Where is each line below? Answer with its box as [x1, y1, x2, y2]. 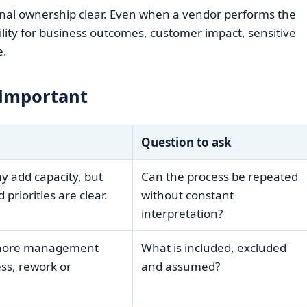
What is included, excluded [140, 240, 286, 256]
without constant [140, 187, 234, 204]
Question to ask [140, 134, 232, 151]
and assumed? [140, 258, 220, 275]
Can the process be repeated [140, 169, 298, 185]
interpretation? [140, 206, 223, 222]
